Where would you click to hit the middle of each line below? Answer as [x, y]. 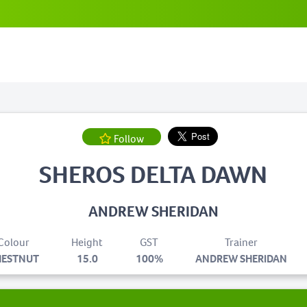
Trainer [242, 242]
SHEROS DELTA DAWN [153, 174]
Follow [128, 138]
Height [87, 242]
